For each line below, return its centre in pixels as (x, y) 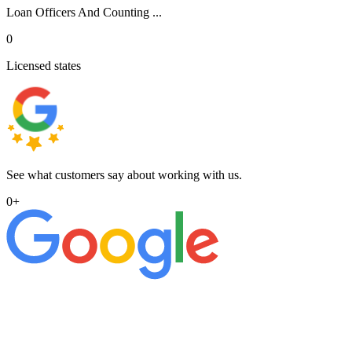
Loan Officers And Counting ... (84, 12)
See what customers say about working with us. (124, 174)
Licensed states (44, 65)
